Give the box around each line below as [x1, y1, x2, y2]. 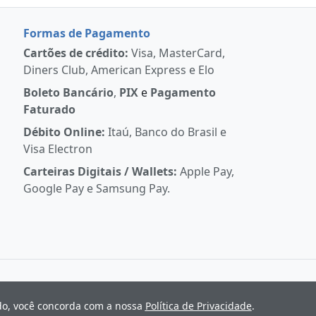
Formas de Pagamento [23, 25, 151, 41]
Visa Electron [23, 140, 93, 157]
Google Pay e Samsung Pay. [23, 180, 171, 196]
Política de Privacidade [145, 299, 252, 312]
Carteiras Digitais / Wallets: [23, 163, 181, 179]
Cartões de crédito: [23, 44, 129, 61]
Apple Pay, [180, 163, 235, 179]
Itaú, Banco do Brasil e [105, 123, 227, 140]
